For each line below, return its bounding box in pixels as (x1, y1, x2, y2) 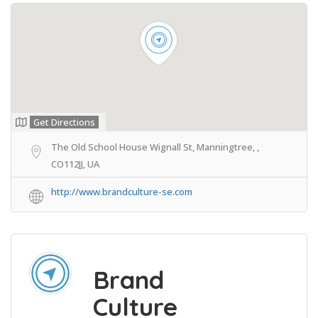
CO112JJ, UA (51, 157, 99, 170)
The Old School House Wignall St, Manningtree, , (51, 140, 259, 153)
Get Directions (33, 115, 95, 128)
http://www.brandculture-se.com (51, 185, 192, 198)
